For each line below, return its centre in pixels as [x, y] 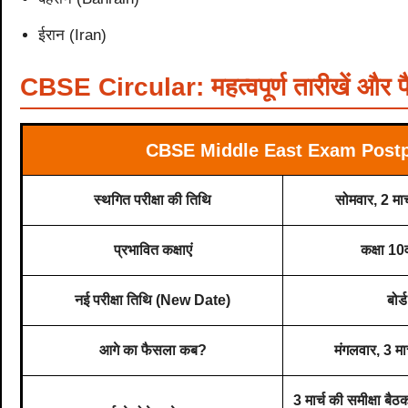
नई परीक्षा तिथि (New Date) [153, 301]
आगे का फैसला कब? [153, 351]
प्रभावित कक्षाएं [153, 250]
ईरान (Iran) [72, 36]
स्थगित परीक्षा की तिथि [153, 200]
